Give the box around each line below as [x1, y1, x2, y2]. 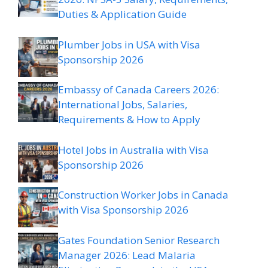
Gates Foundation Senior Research [58, 233, 220, 247]
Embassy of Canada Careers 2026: [58, 83, 219, 97]
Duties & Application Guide [58, 7, 187, 22]
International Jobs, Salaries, [58, 98, 187, 112]
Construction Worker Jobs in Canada [58, 188, 229, 202]
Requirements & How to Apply [58, 112, 200, 127]
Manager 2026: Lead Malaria [58, 248, 196, 262]
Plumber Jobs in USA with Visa [58, 37, 200, 51]
